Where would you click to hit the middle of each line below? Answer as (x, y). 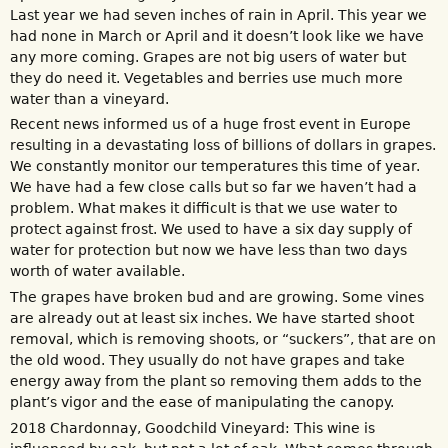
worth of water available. (97, 271)
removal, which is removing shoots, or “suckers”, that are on (223, 338)
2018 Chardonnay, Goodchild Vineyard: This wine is (192, 427)
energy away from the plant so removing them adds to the (216, 380)
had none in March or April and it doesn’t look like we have (217, 35)
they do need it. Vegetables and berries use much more (206, 77)
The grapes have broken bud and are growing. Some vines (217, 296)
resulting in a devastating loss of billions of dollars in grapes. (223, 145)
